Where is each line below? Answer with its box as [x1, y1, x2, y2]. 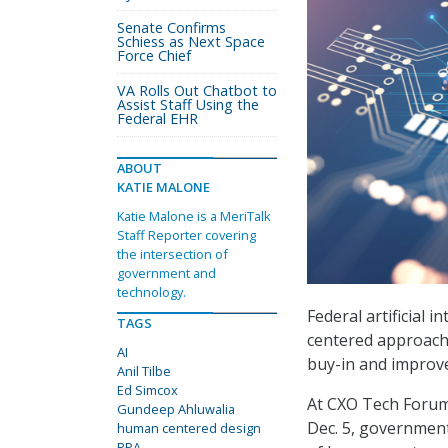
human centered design [117, 419, 261, 437]
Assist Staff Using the [117, 95, 259, 114]
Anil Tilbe [117, 362, 171, 380]
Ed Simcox [117, 381, 178, 399]
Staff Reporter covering [117, 226, 256, 244]
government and [117, 264, 216, 282]
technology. [117, 283, 186, 301]
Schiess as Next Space [117, 32, 265, 51]
